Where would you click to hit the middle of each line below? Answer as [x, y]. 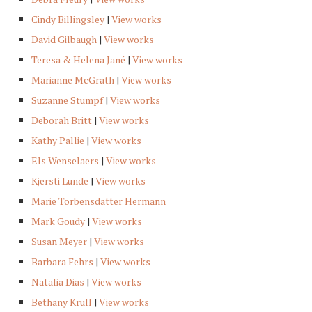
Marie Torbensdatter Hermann [99, 201]
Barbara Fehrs [62, 262]
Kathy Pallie [58, 141]
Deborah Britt [62, 120]
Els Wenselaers [65, 161]
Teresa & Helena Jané [78, 60]
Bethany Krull [62, 302]
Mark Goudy [58, 221]
